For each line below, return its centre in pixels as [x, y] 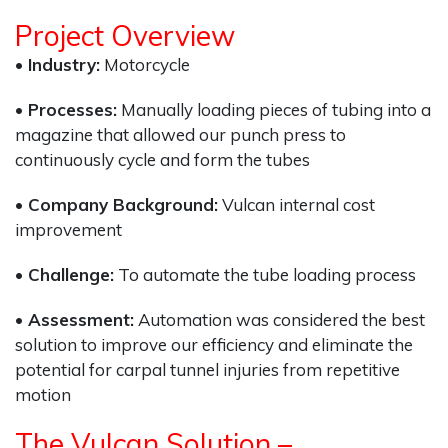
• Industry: [57, 64]
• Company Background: [116, 204]
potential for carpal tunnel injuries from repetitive [207, 369]
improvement [68, 229]
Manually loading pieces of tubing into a [274, 109]
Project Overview [125, 35]
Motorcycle [145, 64]
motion [43, 394]
